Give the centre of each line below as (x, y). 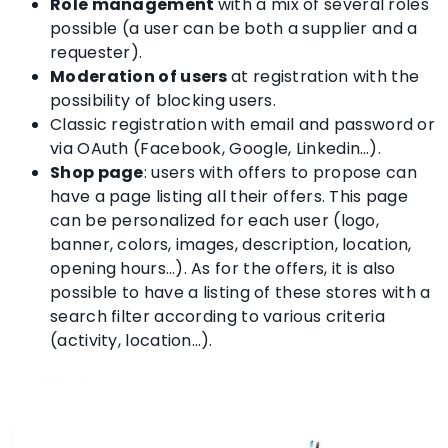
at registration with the (325, 77)
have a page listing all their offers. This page (229, 197)
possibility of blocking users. (163, 101)
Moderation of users (140, 77)
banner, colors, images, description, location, (231, 245)
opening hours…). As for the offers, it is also (223, 269)
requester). (96, 53)
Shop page (97, 173)
